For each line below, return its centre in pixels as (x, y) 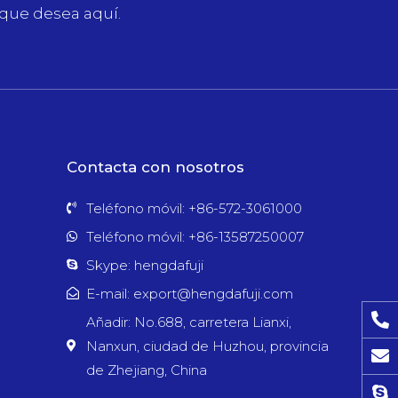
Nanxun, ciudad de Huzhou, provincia (207, 346)
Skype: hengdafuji (145, 265)
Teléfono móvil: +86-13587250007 (195, 236)
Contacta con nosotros (155, 167)
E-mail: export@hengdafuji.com (190, 293)
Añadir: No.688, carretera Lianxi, (189, 322)
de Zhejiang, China (147, 370)
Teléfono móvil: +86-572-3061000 (194, 208)
